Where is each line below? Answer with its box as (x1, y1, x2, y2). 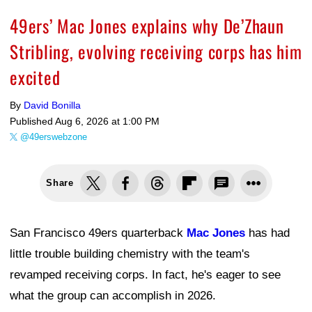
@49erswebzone (20, 131, 87, 142)
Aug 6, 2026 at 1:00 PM (55, 115, 159, 127)
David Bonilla (24, 99, 81, 111)
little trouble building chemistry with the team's (10, 247, 250, 260)
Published (10, 115, 55, 127)
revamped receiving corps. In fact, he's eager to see (10, 267, 281, 281)
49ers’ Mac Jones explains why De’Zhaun (10, 12, 284, 38)
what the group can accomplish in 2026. (10, 288, 216, 302)
